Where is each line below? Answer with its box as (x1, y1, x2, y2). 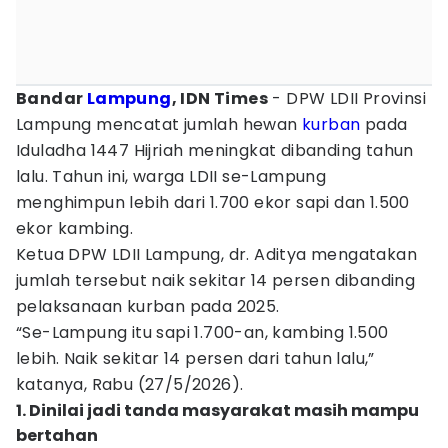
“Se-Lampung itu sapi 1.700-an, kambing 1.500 (16, 321, 389, 344)
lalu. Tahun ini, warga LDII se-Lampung (16, 165, 327, 188)
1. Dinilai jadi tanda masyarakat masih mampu (16, 399, 419, 422)
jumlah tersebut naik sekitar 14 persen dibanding (16, 269, 416, 292)
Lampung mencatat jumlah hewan (16, 113, 302, 136)
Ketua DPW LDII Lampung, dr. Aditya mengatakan (16, 243, 417, 266)
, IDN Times (171, 87, 269, 110)
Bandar (16, 87, 87, 110)
